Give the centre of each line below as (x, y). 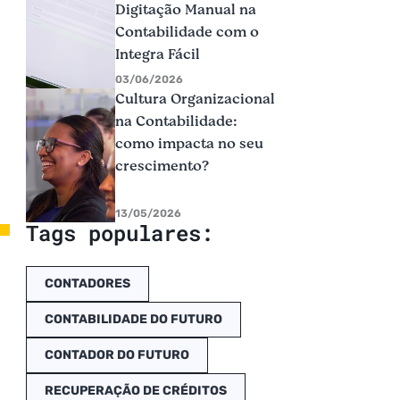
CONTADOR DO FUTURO (117, 355)
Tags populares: (119, 233)
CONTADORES (87, 283)
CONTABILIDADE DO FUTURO (133, 319)
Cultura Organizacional (195, 99)
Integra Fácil (157, 54)
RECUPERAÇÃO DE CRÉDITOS (135, 391)
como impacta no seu (189, 144)
